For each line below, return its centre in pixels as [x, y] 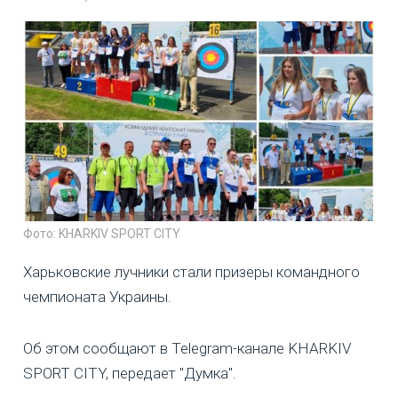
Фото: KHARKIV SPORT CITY [102, 233]
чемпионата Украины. [97, 296]
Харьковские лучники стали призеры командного [191, 271]
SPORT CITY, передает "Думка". [130, 373]
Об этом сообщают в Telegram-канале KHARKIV [187, 348]
